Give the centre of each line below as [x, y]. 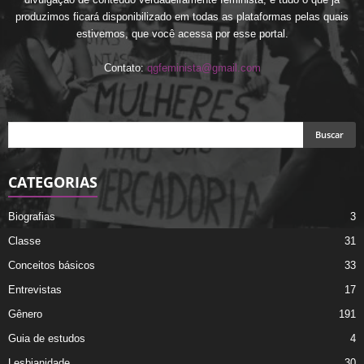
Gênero [25, 314]
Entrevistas [35, 290]
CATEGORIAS [53, 182]
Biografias [32, 217]
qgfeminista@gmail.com [204, 68]
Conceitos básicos [52, 266]
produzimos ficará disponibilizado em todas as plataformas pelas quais [182, 17]
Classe [24, 241]
